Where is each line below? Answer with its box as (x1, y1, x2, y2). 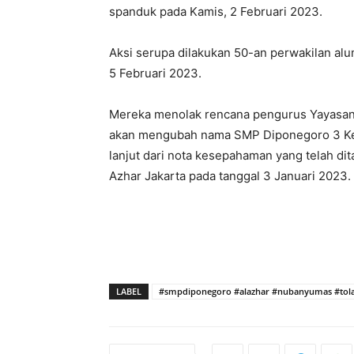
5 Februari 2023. (109, 66, 201, 81)
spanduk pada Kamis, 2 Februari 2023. (109, 4, 322, 19)
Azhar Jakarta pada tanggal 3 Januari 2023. (109, 168, 351, 183)
